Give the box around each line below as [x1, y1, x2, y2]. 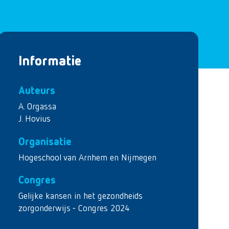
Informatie [18, 55, 81, 68]
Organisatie [18, 136, 72, 147]
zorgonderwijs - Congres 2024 [18, 204, 129, 213]
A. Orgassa [18, 102, 56, 111]
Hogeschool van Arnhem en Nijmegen [18, 153, 156, 163]
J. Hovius [18, 114, 51, 124]
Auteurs [18, 86, 55, 96]
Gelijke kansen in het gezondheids [18, 192, 143, 201]
